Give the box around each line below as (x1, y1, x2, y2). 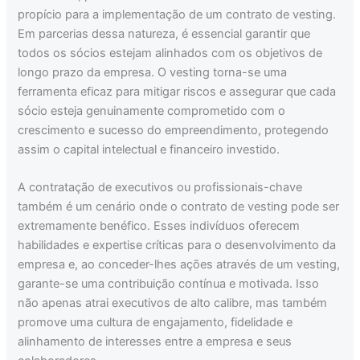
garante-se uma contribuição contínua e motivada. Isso (18, 276, 320, 292)
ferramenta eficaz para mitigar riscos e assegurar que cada (18, 84, 337, 99)
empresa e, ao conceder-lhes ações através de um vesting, (18, 257, 341, 272)
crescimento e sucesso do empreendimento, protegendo (18, 122, 329, 137)
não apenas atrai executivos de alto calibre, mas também (18, 296, 328, 311)
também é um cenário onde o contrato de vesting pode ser (18, 199, 340, 215)
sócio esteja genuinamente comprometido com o (18, 103, 286, 118)
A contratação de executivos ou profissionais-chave (18, 180, 303, 195)
